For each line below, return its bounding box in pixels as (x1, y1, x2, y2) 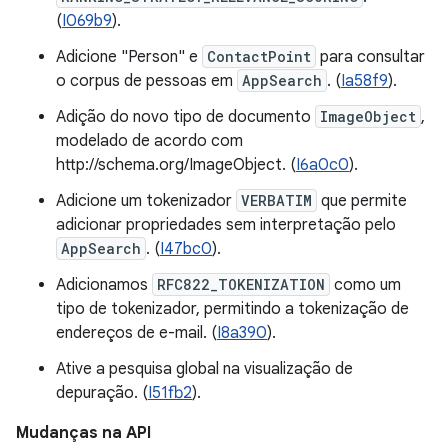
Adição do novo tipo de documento (56, 107, 315, 127)
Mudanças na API (16, 423, 151, 443)
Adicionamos (56, 275, 152, 295)
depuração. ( (56, 383, 148, 403)
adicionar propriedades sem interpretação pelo (56, 215, 396, 235)
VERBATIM (241, 191, 312, 210)
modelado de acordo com (56, 131, 243, 151)
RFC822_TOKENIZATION (157, 275, 325, 294)
